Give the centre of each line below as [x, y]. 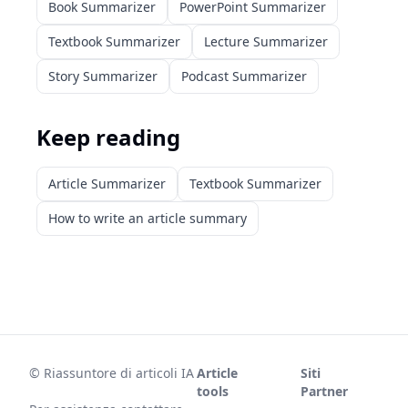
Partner [324, 391]
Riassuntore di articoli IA [119, 373]
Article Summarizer [107, 184]
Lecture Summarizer [266, 41]
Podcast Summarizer [244, 76]
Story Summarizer [103, 76]
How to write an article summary [148, 218]
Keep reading [108, 137]
